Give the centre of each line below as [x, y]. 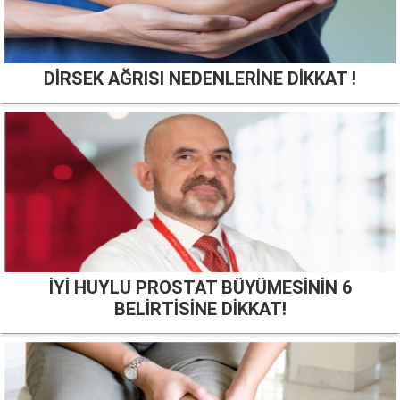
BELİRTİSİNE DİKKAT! [200, 309]
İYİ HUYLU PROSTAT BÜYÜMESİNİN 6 [200, 288]
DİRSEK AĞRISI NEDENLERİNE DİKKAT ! [200, 79]
